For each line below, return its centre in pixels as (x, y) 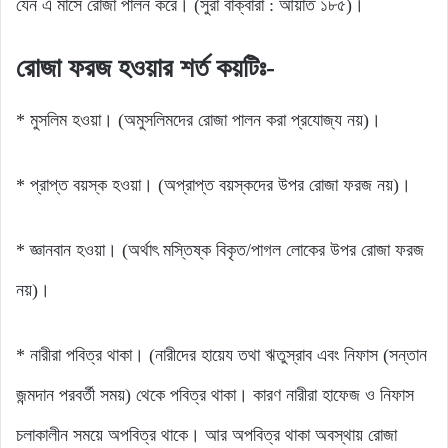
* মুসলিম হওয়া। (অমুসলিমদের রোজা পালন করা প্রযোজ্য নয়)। (198, 120)
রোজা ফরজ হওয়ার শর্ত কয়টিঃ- (145, 67)
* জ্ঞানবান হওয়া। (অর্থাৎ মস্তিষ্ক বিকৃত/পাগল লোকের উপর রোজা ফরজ (220, 250)
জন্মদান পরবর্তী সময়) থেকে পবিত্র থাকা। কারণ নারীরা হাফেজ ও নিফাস (215, 395)
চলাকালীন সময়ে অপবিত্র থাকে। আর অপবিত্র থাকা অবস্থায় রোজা (206, 435)
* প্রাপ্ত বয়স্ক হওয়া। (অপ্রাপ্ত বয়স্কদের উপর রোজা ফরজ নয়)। (213, 185)
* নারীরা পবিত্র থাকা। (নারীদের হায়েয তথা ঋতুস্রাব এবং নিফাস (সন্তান (221, 355)
